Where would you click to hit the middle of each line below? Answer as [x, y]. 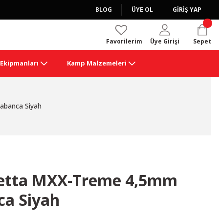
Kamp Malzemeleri [97, 63]
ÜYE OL [142, 10]
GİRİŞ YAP [187, 10]
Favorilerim [124, 41]
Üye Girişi [165, 41]
